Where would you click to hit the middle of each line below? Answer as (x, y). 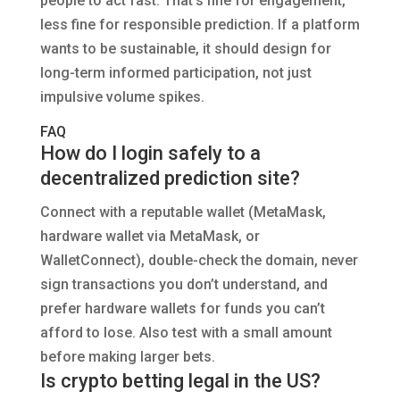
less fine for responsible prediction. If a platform (200, 25)
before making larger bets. (127, 357)
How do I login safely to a (150, 154)
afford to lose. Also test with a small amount (186, 333)
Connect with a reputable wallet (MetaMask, (183, 212)
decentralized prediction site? (170, 179)
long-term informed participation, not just (175, 73)
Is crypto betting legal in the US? (180, 381)
